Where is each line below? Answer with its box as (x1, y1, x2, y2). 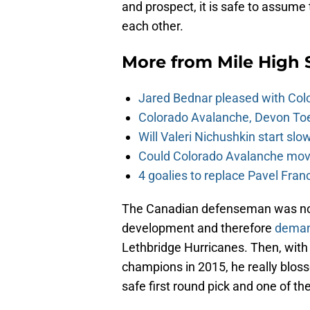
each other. (122, 19, 183, 34)
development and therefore (122, 221, 275, 236)
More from (122, 52, 217, 73)
